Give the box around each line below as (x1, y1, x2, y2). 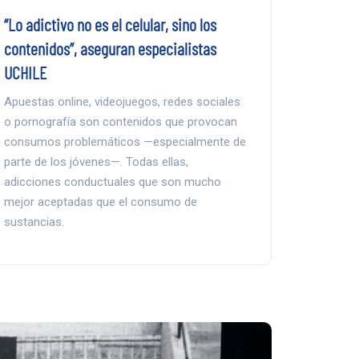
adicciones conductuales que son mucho (3, 175, 221, 190)
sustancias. (3, 215, 64, 230)
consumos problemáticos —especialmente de (3, 135, 246, 150)
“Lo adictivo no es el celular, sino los (3, 14, 216, 35)
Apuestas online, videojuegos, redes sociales (3, 95, 240, 110)
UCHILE (3, 62, 46, 83)
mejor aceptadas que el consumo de (3, 195, 197, 210)
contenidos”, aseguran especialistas (3, 38, 216, 59)
